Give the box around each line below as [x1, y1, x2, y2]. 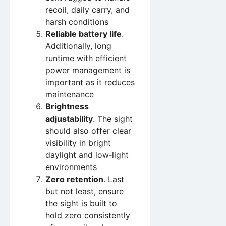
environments [45, 161, 97, 172]
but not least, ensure [45, 186, 124, 196]
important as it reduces [45, 77, 135, 87]
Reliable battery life [45, 28, 122, 39]
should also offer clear [45, 125, 131, 136]
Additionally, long [45, 40, 111, 51]
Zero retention [45, 174, 103, 184]
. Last [103, 174, 124, 184]
